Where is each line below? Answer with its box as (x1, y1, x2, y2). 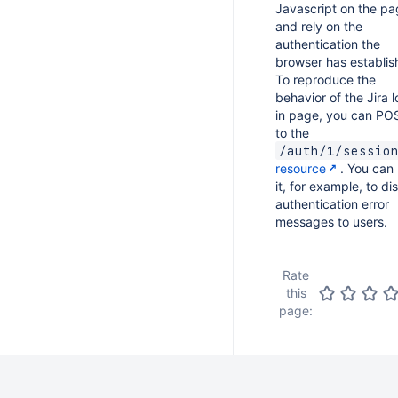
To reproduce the (275, 72, 376, 87)
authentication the (275, 36, 380, 52)
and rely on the (275, 19, 362, 34)
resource (275, 161, 326, 176)
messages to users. (275, 214, 387, 229)
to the (275, 125, 309, 140)
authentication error (275, 196, 389, 211)
